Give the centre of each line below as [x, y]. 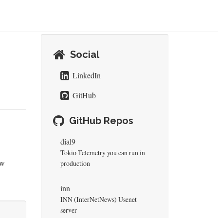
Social [84, 54]
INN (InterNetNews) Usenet [98, 199]
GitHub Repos [101, 121]
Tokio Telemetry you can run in [102, 153]
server [68, 210]
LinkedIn [85, 75]
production [75, 163]
